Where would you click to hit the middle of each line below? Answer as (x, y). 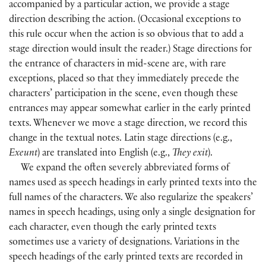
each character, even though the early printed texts (113, 229)
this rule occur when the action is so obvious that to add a (126, 36)
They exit (190, 154)
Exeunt (23, 154)
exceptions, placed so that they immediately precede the (124, 80)
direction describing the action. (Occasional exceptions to (125, 21)
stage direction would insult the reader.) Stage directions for (130, 50)
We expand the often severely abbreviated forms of (125, 169)
